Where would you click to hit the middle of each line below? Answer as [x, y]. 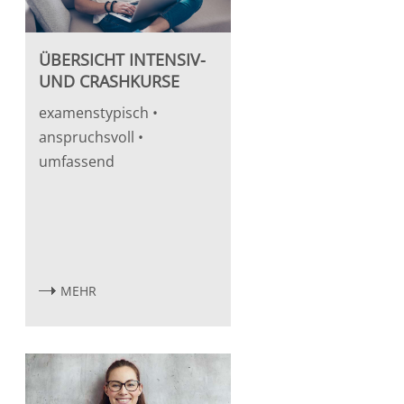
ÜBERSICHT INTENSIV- [122, 59]
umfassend [76, 161]
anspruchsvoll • [91, 137]
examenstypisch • [98, 112]
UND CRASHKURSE [109, 81]
